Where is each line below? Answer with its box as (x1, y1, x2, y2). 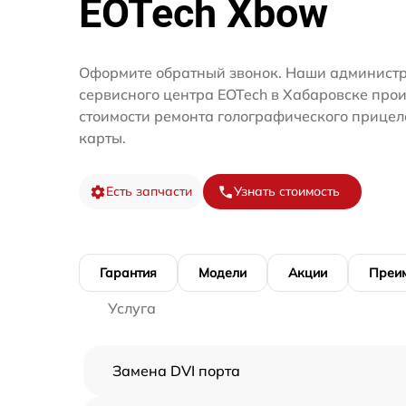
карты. (79, 129, 126, 147)
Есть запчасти (106, 183, 192, 199)
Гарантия (100, 265, 157, 281)
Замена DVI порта (112, 362, 240, 380)
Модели (198, 265, 246, 281)
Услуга (108, 299, 156, 317)
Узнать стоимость (234, 183, 340, 199)
